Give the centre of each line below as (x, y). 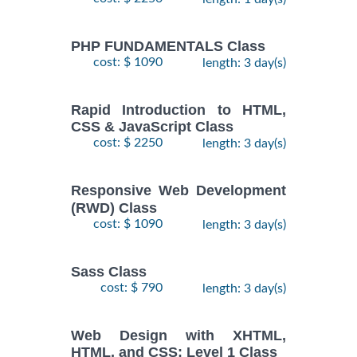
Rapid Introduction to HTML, (178, 110)
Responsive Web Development (178, 191)
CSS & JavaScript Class (152, 127)
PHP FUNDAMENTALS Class (168, 46)
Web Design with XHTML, (178, 336)
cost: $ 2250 (128, 143)
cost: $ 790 (131, 288)
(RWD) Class (114, 208)
